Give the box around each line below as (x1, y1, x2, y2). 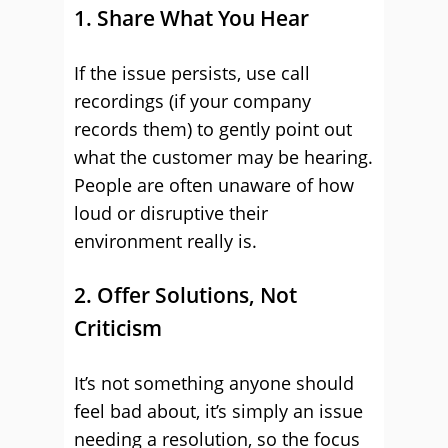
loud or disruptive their (74, 201, 268, 225)
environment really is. (74, 229, 257, 253)
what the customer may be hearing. (74, 145, 373, 169)
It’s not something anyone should (74, 371, 354, 395)
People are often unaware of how (74, 173, 354, 197)
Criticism (74, 314, 162, 342)
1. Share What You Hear (74, 4, 309, 32)
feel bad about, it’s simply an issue (74, 399, 363, 423)
